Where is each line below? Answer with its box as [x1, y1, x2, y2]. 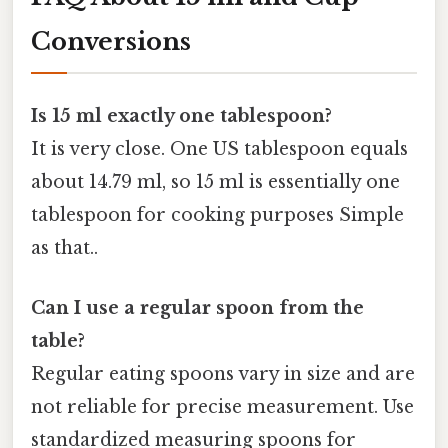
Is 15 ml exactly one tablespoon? [31, 105, 332, 128]
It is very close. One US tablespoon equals [31, 138, 408, 161]
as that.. [31, 237, 98, 260]
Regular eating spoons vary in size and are [31, 362, 415, 385]
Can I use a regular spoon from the [31, 296, 364, 319]
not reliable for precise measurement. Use [31, 395, 414, 418]
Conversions [31, 27, 191, 57]
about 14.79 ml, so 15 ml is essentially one [31, 171, 400, 194]
